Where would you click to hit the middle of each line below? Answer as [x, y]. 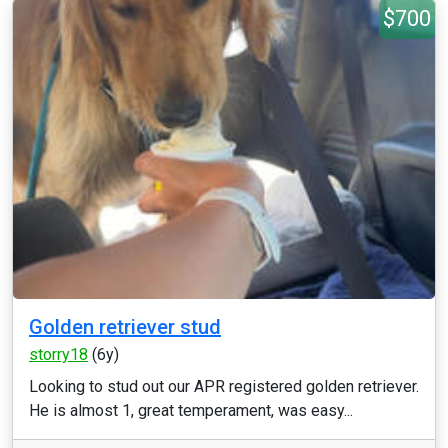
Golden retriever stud [125, 327]
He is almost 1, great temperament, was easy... [191, 410]
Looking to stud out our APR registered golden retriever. [224, 386]
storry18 [58, 354]
